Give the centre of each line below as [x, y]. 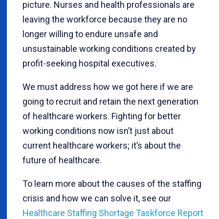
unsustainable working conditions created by [109, 49]
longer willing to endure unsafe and [90, 34]
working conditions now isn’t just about [98, 131]
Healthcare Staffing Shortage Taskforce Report [113, 213]
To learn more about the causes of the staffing [112, 184]
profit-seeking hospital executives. [89, 63]
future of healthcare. [62, 160]
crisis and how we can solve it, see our [97, 198]
